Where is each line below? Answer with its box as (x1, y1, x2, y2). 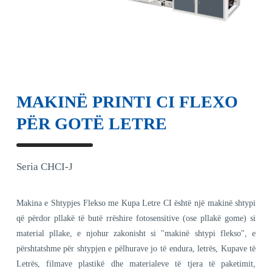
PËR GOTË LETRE (16, 114, 167, 133)
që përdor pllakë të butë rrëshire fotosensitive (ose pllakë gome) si (16, 213, 256, 223)
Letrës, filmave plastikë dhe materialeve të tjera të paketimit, (16, 259, 256, 268)
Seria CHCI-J (16, 160, 73, 172)
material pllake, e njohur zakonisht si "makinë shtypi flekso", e (16, 228, 256, 238)
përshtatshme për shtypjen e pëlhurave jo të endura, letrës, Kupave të (16, 243, 256, 253)
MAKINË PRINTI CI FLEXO (16, 92, 238, 111)
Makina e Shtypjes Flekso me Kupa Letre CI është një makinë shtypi (16, 198, 256, 208)
